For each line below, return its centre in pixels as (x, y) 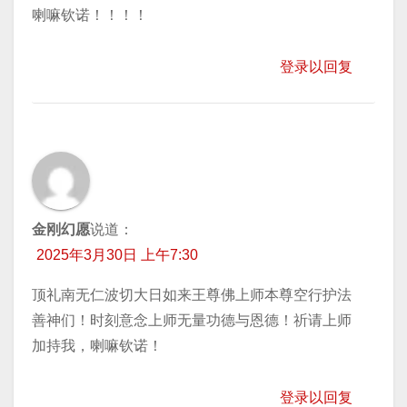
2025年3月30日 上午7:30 (117, 254)
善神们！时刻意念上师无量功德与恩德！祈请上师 (192, 320)
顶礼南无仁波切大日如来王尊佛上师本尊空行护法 (192, 294)
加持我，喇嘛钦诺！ (97, 345)
